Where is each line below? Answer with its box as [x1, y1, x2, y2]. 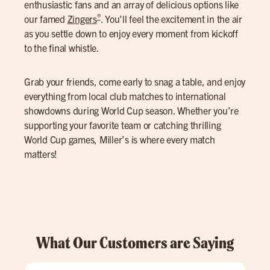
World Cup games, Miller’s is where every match [24, 133, 215, 145]
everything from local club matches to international [24, 89, 226, 102]
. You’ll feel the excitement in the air [100, 12, 242, 25]
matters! [24, 147, 57, 160]
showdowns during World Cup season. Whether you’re [24, 104, 239, 116]
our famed [24, 12, 67, 25]
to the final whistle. [24, 41, 99, 54]
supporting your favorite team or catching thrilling [24, 118, 221, 131]
